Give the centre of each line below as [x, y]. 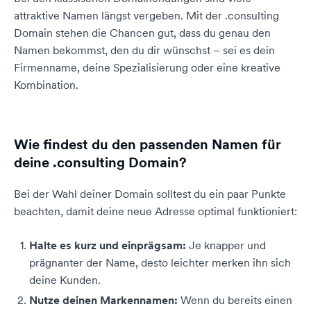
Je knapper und [226, 245]
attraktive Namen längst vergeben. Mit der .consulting [146, 15]
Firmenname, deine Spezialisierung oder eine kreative [147, 67]
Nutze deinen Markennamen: [103, 300]
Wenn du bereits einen [235, 300]
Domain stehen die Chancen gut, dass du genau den [142, 33]
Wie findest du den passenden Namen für [148, 144]
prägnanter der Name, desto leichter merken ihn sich [160, 262]
